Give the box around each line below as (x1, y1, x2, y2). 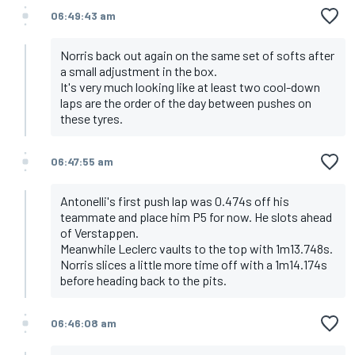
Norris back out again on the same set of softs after (60, 48, 334, 63)
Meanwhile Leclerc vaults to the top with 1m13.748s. (60, 241, 333, 257)
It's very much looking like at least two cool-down (60, 79, 320, 95)
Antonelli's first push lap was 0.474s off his (60, 193, 289, 209)
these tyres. (60, 111, 123, 127)
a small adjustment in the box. (60, 63, 217, 79)
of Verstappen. (60, 225, 139, 241)
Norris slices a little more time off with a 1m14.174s (60, 257, 327, 273)
